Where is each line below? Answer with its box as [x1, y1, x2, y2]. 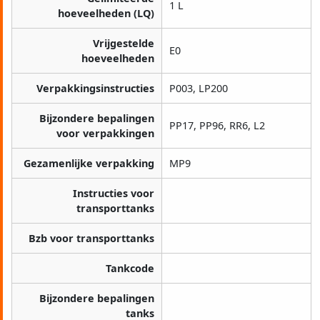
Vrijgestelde [93, 36, 154, 51]
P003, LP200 [169, 81, 228, 96]
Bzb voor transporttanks [29, 231, 154, 246]
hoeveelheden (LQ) [58, 6, 154, 21]
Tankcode [106, 261, 154, 276]
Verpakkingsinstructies [36, 81, 154, 96]
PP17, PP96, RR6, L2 [169, 119, 265, 133]
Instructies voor [73, 186, 154, 201]
